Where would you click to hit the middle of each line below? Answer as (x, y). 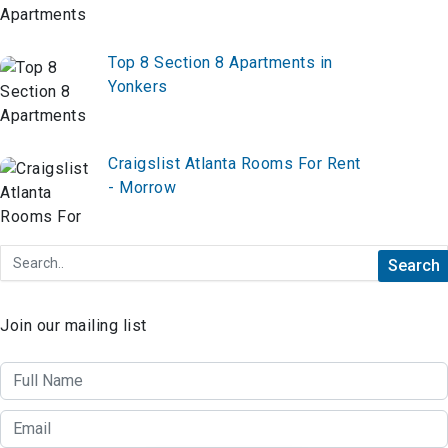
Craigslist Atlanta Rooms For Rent (234, 163)
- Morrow (142, 187)
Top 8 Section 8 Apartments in (220, 62)
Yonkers (138, 86)
